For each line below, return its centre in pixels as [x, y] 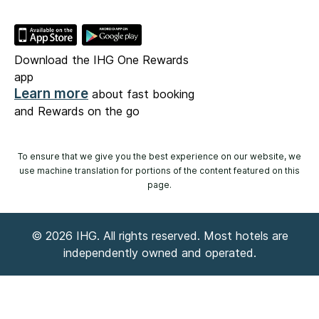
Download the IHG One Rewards [101, 59]
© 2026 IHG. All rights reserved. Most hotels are [159, 235]
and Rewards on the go [77, 111]
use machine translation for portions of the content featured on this [159, 170]
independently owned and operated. [159, 252]
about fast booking [141, 94]
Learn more [51, 93]
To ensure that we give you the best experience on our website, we [159, 156]
